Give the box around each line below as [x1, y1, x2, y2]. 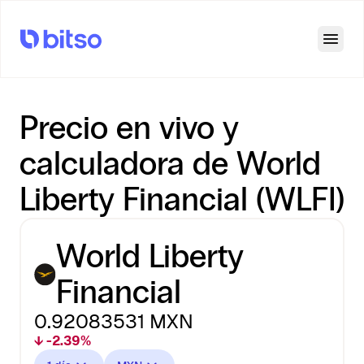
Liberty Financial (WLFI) [19, 180, 344, 219]
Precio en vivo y [19, 108, 239, 148]
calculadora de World [19, 144, 321, 184]
